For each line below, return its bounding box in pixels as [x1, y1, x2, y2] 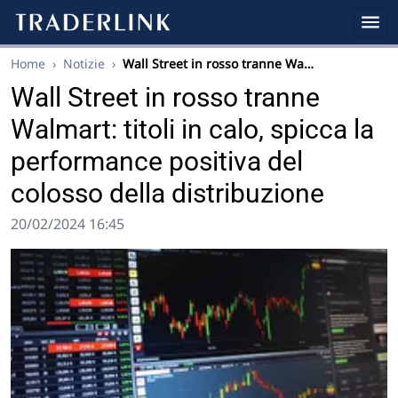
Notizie [63, 55, 105, 72]
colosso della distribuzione [11, 178, 324, 209]
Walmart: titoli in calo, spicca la [11, 114, 374, 145]
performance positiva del [11, 146, 303, 177]
